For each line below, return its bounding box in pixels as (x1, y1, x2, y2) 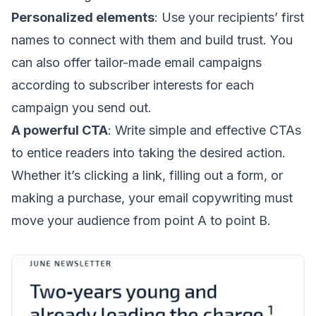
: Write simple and (108, 122, 215, 138)
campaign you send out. (11, 99, 152, 115)
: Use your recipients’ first (154, 9, 304, 25)
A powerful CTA (11, 122, 108, 138)
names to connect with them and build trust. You (11, 32, 293, 47)
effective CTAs (215, 122, 301, 138)
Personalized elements (11, 9, 154, 25)
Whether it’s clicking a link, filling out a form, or (11, 167, 283, 183)
